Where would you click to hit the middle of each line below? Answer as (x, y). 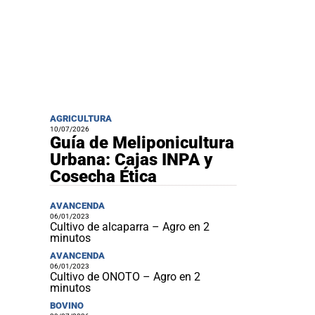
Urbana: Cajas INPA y (131, 160)
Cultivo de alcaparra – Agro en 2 (129, 227)
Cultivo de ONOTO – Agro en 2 (125, 277)
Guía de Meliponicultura (142, 143)
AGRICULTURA (81, 119)
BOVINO (66, 306)
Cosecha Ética (103, 177)
